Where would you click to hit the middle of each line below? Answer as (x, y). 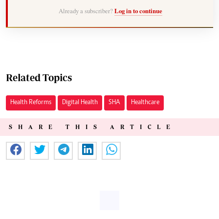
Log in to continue (138, 11)
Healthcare (145, 102)
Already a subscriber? (87, 11)
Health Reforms (31, 102)
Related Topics (39, 77)
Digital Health (80, 102)
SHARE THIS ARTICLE (92, 127)
